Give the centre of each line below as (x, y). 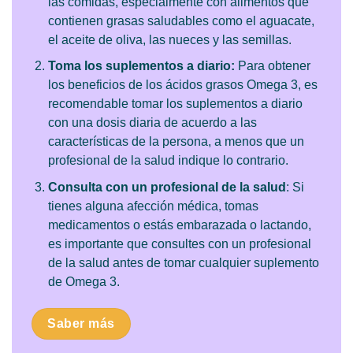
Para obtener (272, 66)
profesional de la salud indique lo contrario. (168, 161)
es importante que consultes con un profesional (179, 243)
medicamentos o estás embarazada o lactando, (179, 225)
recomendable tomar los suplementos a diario (175, 104)
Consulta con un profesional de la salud (167, 187)
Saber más (81, 323)
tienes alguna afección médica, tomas (153, 206)
